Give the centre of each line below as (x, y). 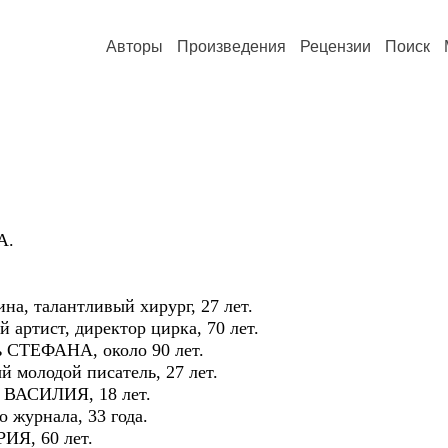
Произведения (231, 46)
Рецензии (335, 46)
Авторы (134, 46)
